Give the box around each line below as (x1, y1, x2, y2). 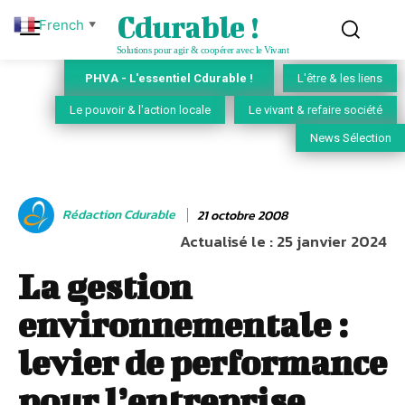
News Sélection (310, 131, 391, 146)
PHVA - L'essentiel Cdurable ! (85, 71, 253, 85)
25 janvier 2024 (277, 230, 387, 254)
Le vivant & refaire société (249, 103, 382, 118)
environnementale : (18, 305, 348, 345)
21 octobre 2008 (197, 205, 287, 225)
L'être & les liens (297, 71, 382, 86)
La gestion (18, 267, 192, 307)
